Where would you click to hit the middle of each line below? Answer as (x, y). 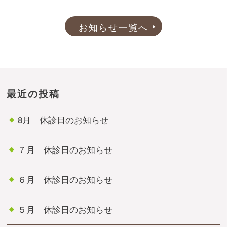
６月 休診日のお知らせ (65, 180)
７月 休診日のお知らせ (65, 150)
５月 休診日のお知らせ (65, 210)
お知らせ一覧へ (113, 27)
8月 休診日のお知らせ (63, 120)
